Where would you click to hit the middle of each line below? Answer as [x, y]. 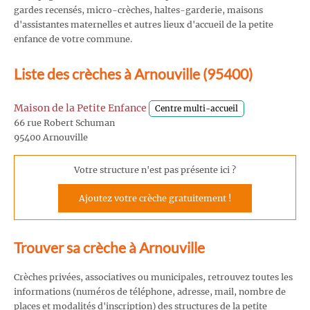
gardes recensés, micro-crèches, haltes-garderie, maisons [138, 10]
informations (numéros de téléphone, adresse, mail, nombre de [150, 291]
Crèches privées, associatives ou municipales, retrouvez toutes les [153, 277]
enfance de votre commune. [73, 39]
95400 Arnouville [51, 138]
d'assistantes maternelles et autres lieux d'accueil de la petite [144, 24]
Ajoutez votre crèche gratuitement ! [155, 198]
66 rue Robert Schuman [64, 123]
